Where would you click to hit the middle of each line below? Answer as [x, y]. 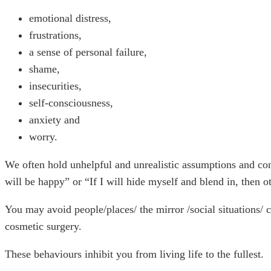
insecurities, [55, 86]
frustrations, [55, 35]
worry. [43, 137]
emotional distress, [70, 18]
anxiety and [54, 120]
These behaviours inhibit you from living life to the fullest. [134, 254]
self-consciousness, [71, 103]
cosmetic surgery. [43, 227]
